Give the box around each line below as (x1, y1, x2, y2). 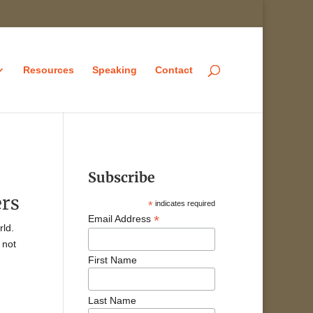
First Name (88, 254, 138, 266)
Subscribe (88, 168, 156, 186)
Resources (23, 64, 74, 75)
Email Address (88, 212, 154, 224)
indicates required (153, 198, 216, 208)
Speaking (92, 64, 137, 75)
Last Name (88, 294, 137, 306)
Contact (155, 64, 193, 75)
